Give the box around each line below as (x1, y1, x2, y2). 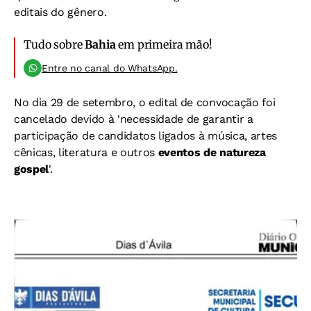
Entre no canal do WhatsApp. (42, 62, 178, 74)
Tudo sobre (24, 37, 85, 51)
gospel (14, 162, 49, 176)
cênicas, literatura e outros (14, 146, 158, 159)
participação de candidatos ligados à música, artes (14, 129, 277, 142)
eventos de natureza (158, 146, 266, 159)
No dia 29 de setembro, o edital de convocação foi (14, 96, 276, 109)
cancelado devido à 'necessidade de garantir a (14, 112, 253, 126)
